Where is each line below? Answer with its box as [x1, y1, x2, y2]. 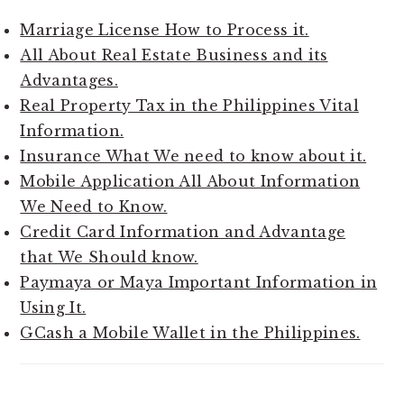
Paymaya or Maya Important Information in [20, 272, 378, 291]
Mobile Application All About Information [20, 171, 361, 190]
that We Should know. [20, 247, 198, 266]
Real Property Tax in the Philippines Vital [20, 96, 359, 115]
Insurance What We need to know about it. [20, 146, 367, 165]
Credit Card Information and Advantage [20, 222, 346, 241]
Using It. [20, 298, 87, 317]
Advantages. [20, 70, 118, 89]
